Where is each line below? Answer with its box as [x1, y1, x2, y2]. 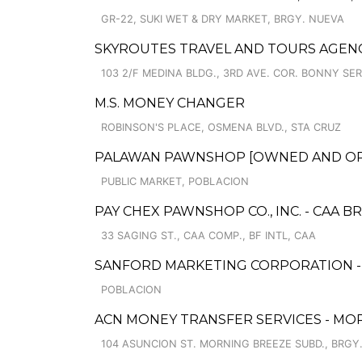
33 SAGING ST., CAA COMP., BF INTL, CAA [101, 229, 316, 242]
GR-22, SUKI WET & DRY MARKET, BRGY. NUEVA [101, 13, 344, 25]
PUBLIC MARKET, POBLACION [101, 175, 249, 187]
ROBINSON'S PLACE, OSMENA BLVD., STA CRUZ [101, 121, 341, 133]
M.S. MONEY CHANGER [95, 95, 245, 111]
